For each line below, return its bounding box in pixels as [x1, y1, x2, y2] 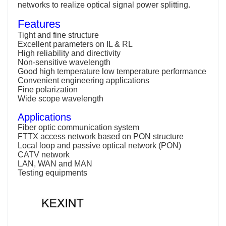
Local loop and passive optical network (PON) [18, 141, 181, 150]
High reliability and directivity [18, 49, 121, 58]
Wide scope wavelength [18, 94, 103, 103]
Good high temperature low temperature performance [18, 67, 206, 76]
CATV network [18, 150, 70, 159]
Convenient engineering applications [18, 76, 149, 85]
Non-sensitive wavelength [18, 58, 110, 67]
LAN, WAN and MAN [18, 159, 92, 168]
